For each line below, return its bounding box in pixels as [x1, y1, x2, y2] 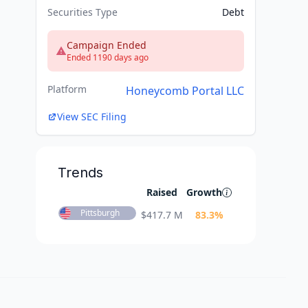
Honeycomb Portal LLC [126, 83, 244, 99]
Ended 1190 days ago [67, 52, 148, 64]
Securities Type [47, 5, 118, 19]
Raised [146, 186, 177, 199]
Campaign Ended [67, 38, 146, 52]
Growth [186, 186, 222, 199]
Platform [47, 82, 87, 96]
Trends [58, 164, 103, 181]
